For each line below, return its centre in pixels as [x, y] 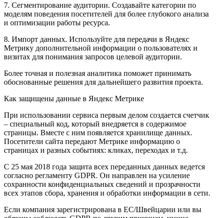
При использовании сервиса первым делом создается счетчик [107, 115]
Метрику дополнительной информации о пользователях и [101, 48]
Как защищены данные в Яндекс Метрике [74, 98]
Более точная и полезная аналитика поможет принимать [98, 73]
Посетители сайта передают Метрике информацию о [92, 141]
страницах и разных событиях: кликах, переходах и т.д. [96, 150]
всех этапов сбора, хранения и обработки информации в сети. [107, 193]
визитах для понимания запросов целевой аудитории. [93, 56]
